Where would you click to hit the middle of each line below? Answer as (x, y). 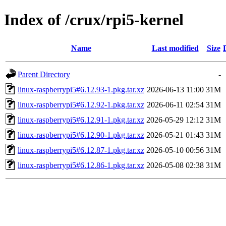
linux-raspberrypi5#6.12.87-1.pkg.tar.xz (81, 150)
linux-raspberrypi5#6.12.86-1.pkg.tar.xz (81, 165)
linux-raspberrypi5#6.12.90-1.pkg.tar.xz (81, 135)
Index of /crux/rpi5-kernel (94, 20)
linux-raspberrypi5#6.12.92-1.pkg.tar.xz (81, 104)
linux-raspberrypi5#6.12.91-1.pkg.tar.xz (81, 120)
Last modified (175, 48)
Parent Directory (44, 74)
